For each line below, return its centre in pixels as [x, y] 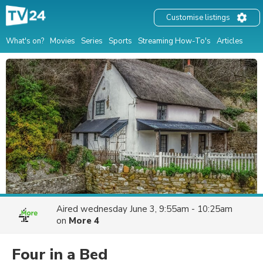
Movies [63, 41]
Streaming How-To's [174, 41]
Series [92, 41]
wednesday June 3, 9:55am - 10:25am [156, 209]
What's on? [25, 41]
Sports [120, 41]
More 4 [84, 221]
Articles [230, 41]
